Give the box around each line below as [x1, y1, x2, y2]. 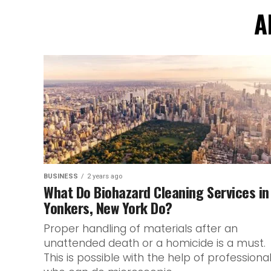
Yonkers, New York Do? [44, 197, 172, 218]
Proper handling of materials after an [44, 221, 238, 236]
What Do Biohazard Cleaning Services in [44, 181, 269, 203]
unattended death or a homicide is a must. [44, 236, 266, 250]
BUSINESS [44, 172, 78, 180]
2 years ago [87, 172, 122, 180]
